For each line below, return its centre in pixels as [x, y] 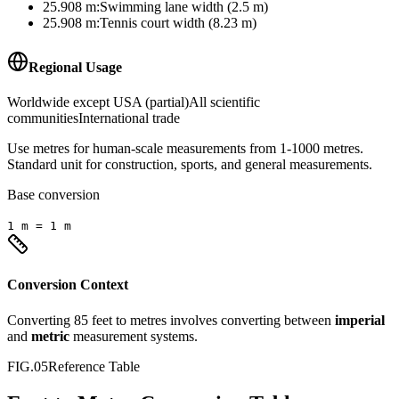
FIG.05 [28, 366]
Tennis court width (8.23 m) [178, 23]
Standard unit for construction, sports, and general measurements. [190, 164]
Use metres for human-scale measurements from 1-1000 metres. [185, 148]
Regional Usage [75, 67]
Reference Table [94, 366]
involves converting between [249, 320]
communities [43, 118]
